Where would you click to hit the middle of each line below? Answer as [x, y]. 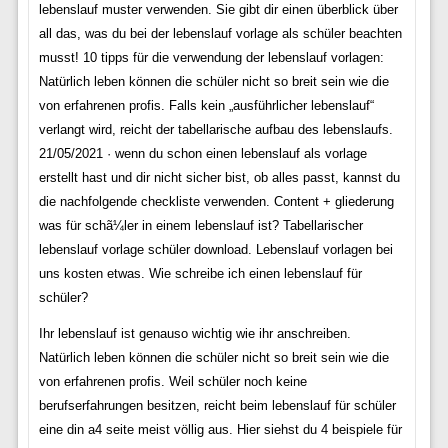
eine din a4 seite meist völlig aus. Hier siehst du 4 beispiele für [220, 429]
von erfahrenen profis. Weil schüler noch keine [172, 381]
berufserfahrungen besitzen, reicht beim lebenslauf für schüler [217, 405]
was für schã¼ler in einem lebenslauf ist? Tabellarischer [200, 225]
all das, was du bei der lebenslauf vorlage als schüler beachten [220, 33]
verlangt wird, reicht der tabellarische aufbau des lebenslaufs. [215, 129]
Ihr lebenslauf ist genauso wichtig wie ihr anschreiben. [194, 333]
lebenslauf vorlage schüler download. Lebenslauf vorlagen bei [215, 249]
